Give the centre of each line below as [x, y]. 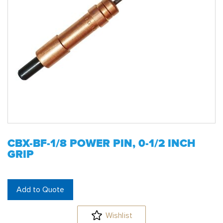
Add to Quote [40, 189]
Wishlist [119, 215]
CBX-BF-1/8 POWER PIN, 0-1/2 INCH [102, 144]
